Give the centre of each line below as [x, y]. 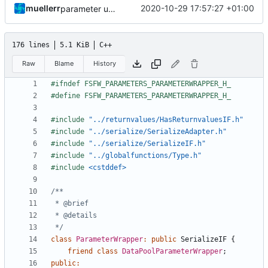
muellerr [43, 8]
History [104, 63]
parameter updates [112, 8]
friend [80, 252]
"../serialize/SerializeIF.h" [147, 144]
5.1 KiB [74, 45]
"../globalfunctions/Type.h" [145, 156]
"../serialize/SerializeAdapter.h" [158, 132]
